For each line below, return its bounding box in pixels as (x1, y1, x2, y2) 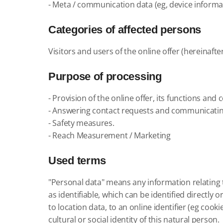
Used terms (48, 154, 106, 167)
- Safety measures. (48, 117, 114, 128)
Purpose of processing (48, 70, 162, 83)
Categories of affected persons (48, 23, 201, 36)
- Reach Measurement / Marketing (48, 130, 171, 141)
